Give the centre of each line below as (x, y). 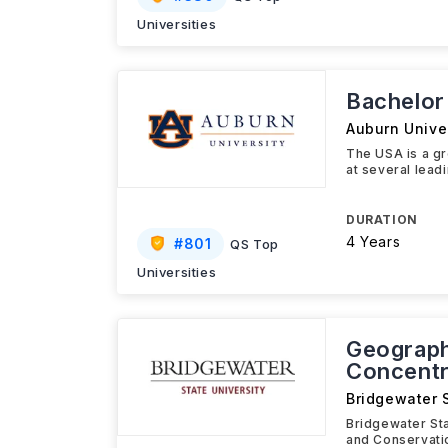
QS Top (255, 244)
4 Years (373, 241)
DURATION (382, 219)
